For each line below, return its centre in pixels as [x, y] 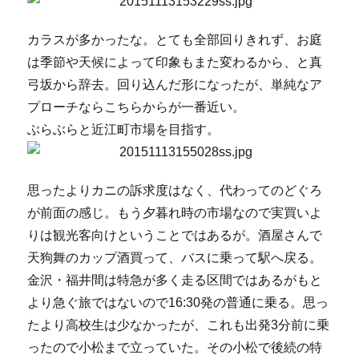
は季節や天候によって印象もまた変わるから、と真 [175, 62]
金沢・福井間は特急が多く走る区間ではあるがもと [175, 280]
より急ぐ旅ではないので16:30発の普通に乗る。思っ [178, 303]
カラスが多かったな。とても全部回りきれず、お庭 [175, 40]
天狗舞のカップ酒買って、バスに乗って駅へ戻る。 [175, 258]
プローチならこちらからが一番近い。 [137, 107]
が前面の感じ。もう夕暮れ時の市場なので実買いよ [175, 213]
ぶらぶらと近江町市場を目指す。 [124, 129]
